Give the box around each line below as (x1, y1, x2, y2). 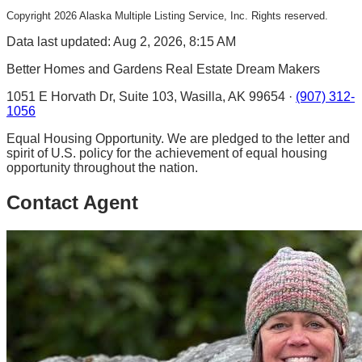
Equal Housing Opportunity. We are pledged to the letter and (6, 132, 350, 146)
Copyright (6, 10, 54, 23)
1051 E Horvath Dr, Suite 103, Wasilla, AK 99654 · (6, 90, 293, 104)
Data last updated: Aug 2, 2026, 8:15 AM (6, 35, 236, 49)
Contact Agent (6, 192, 138, 214)
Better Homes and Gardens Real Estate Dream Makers (6, 62, 320, 77)
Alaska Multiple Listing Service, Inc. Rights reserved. (77, 10, 328, 23)
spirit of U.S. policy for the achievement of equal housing (6, 146, 327, 161)
